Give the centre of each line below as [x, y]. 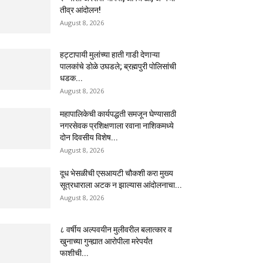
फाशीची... [74, 253]
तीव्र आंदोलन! [80, 10]
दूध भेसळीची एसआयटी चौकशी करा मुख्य [117, 173]
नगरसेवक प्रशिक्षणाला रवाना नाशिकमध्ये [117, 126]
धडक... [71, 78]
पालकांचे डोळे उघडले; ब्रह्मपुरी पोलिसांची [118, 67]
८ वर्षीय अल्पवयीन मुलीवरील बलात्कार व [116, 230]
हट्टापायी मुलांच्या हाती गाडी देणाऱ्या [110, 55]
